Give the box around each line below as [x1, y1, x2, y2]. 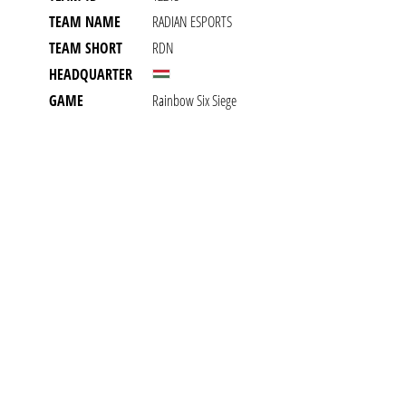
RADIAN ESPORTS [152, 12, 232, 32]
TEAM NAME [49, 12, 121, 32]
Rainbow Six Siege [152, 91, 237, 111]
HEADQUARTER [49, 64, 132, 84]
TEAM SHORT [49, 38, 122, 58]
